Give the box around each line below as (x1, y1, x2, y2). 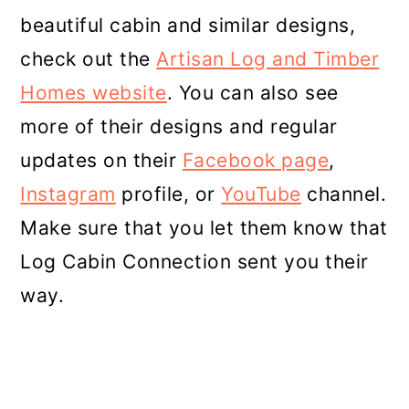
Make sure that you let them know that (20, 215, 388, 239)
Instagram (20, 182, 116, 205)
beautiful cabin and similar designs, (20, 13, 356, 37)
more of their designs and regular (20, 114, 338, 138)
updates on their (20, 148, 183, 172)
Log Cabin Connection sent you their (20, 249, 369, 273)
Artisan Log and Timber (156, 47, 380, 70)
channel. (300, 182, 387, 205)
